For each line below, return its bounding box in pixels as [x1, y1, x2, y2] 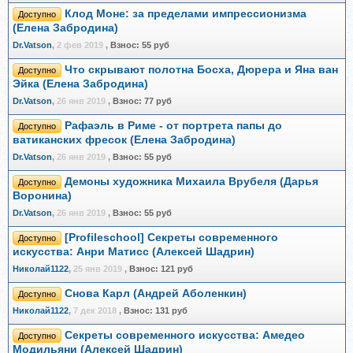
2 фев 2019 [57, 40, 103, 50]
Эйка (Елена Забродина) [13, 78, 148, 90]
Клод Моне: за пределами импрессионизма [65, 8, 307, 20]
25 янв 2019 [73, 264, 122, 273]
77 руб [144, 96, 172, 106]
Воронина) [13, 190, 72, 202]
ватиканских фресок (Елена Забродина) [13, 134, 236, 146]
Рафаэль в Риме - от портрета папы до [65, 120, 282, 132]
